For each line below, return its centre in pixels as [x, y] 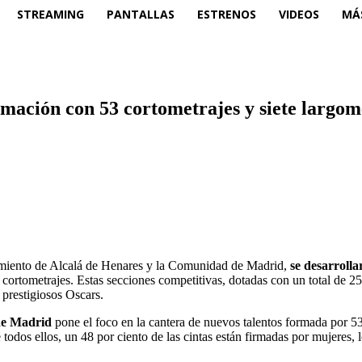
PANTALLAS [141, 14]
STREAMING [51, 14]
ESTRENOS [227, 14]
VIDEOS [299, 14]
